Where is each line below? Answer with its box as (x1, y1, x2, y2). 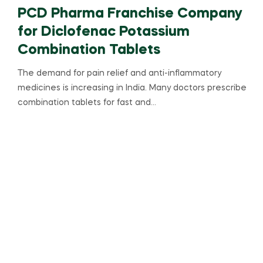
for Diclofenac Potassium (18, 25, 190, 39)
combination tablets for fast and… (18, 98, 156, 107)
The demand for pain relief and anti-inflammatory (18, 69, 221, 77)
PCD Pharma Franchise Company (18, 6, 242, 21)
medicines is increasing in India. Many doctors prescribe (18, 83, 247, 92)
